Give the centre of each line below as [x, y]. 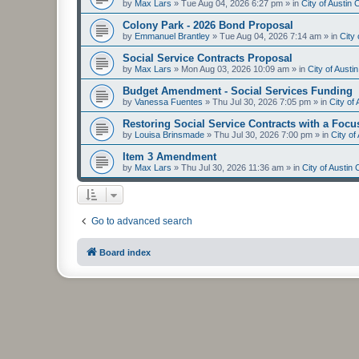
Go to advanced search [142, 221]
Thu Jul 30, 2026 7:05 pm [262, 102]
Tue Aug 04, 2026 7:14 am [270, 36]
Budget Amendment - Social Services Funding [238, 91]
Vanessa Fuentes [169, 102]
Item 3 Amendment [169, 157]
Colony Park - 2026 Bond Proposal [208, 25]
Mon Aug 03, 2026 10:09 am [235, 69]
